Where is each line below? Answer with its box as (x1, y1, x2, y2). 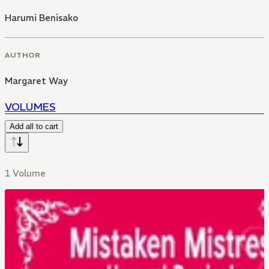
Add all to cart (10, 122, 58, 131)
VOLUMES (5, 100, 56, 114)
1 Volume (5, 168, 46, 180)
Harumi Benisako (5, 11, 78, 23)
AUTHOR (5, 50, 41, 60)
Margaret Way (5, 75, 68, 87)
